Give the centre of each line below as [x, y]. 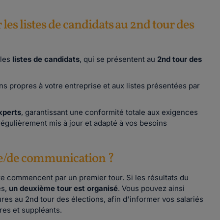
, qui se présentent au [118, 59]
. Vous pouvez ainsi [151, 188]
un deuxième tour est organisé [63, 188]
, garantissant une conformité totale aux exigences [110, 112]
